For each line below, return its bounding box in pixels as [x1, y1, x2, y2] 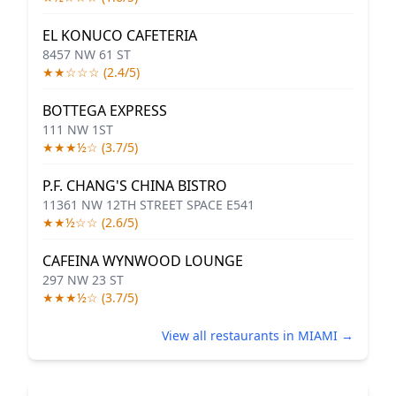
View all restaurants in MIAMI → [162, 327, 354, 344]
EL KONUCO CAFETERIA [42, 26, 197, 45]
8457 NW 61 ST [42, 46, 131, 63]
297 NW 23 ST [42, 271, 124, 288]
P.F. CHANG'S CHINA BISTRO [42, 176, 227, 195]
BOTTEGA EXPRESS [42, 101, 167, 120]
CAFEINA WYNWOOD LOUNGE [42, 251, 243, 270]
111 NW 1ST [42, 121, 113, 138]
